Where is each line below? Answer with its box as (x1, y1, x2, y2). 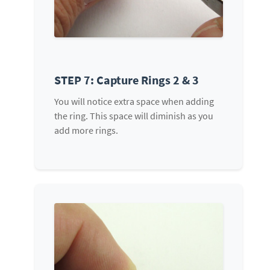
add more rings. (54, 124, 118, 136)
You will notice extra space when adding (54, 95, 214, 107)
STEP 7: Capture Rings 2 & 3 (54, 72, 199, 87)
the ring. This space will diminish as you (54, 109, 213, 122)
